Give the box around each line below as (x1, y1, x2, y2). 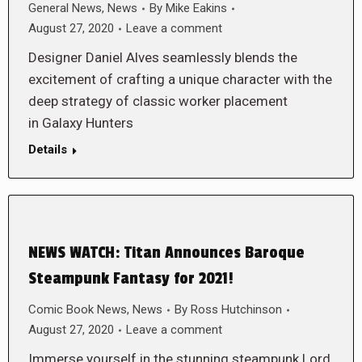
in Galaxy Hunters (28, 115, 133, 131)
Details (28, 142, 67, 157)
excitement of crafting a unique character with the (28, 71, 332, 87)
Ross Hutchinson (191, 302, 282, 317)
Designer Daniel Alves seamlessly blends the (28, 49, 297, 65)
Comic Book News (28, 302, 127, 317)
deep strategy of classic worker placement (28, 93, 288, 109)
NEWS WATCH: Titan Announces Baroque (28, 243, 305, 263)
